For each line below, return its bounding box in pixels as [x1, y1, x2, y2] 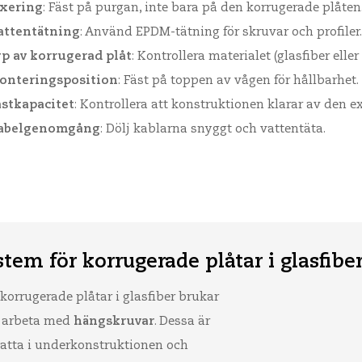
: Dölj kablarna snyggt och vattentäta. [100, 123, 326, 135]
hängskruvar [74, 315, 154, 327]
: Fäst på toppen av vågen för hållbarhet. [118, 74, 359, 86]
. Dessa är [154, 315, 210, 327]
